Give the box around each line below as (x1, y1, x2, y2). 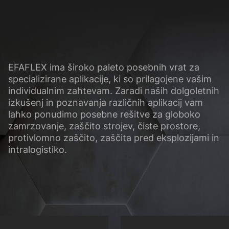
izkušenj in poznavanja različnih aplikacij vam (8, 97, 203, 108)
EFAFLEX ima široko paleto (8, 62, 127, 73)
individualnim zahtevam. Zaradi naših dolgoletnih (8, 85, 219, 97)
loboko (170, 109, 200, 120)
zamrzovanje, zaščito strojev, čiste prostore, (8, 121, 200, 132)
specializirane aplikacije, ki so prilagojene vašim (8, 74, 212, 85)
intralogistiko (8, 144, 64, 155)
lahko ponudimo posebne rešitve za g (8, 109, 171, 120)
